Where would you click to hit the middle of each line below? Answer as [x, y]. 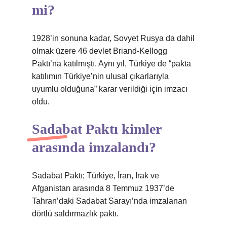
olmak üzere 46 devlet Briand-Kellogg [100, 51]
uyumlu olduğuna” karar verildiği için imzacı [110, 89]
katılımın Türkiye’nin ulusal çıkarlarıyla [100, 76]
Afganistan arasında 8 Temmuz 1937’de [103, 188]
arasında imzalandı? [94, 147]
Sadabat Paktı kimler [97, 129]
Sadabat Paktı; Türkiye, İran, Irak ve [96, 176]
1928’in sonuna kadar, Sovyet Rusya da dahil [113, 38]
